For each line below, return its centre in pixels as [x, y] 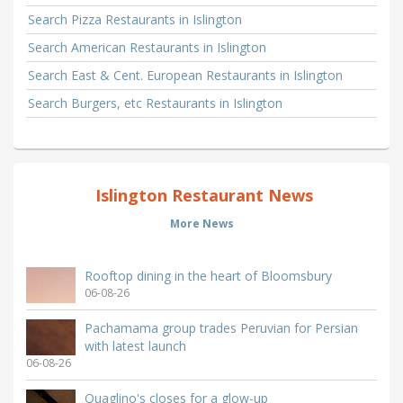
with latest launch [135, 346]
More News [201, 224]
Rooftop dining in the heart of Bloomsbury [208, 276]
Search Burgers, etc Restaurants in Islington [155, 103]
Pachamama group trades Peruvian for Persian [221, 328]
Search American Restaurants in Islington [147, 48]
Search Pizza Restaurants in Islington [135, 20]
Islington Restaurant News [201, 196]
